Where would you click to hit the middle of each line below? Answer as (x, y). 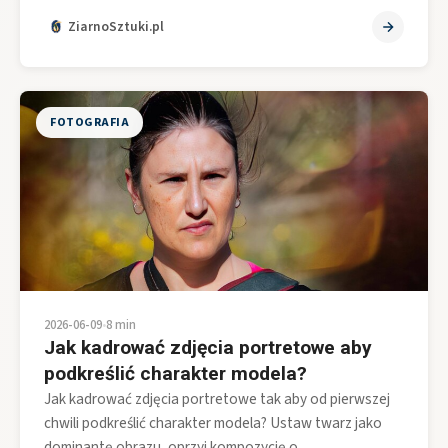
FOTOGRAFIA (89, 122)
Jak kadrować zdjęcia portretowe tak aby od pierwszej (217, 398)
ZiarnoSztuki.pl (116, 26)
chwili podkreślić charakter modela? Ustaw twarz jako (213, 422)
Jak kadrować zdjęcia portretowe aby (208, 347)
